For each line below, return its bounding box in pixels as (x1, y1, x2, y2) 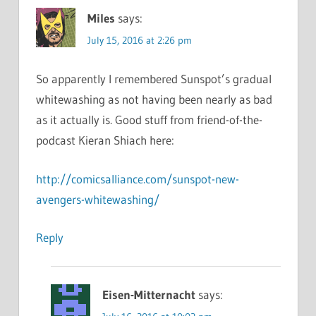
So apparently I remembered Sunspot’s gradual (35, 71, 272, 87)
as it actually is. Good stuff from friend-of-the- (35, 112, 262, 128)
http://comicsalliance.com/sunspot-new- (35, 171, 239, 186)
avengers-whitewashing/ (35, 191, 159, 207)
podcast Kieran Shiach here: (35, 133, 174, 148)
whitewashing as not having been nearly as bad (35, 92, 272, 107)
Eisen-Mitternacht (102, 287, 195, 303)
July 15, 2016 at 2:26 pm (87, 33, 192, 47)
